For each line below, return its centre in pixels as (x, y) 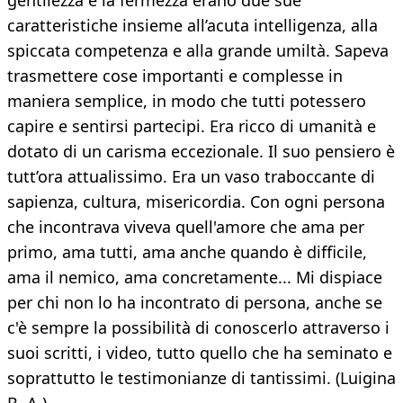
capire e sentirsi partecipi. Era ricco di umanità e (192, 126)
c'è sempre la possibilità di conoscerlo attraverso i (198, 328)
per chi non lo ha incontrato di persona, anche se (195, 303)
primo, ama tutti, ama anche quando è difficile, (187, 252)
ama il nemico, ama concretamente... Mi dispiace (195, 278)
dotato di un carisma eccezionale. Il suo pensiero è (201, 152)
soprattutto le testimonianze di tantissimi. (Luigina (201, 378)
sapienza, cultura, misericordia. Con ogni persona (196, 202)
